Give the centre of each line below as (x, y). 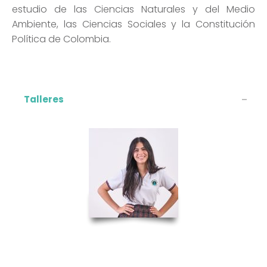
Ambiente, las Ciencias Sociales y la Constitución (133, 24)
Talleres (44, 100)
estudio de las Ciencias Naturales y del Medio (133, 10)
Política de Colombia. (61, 39)
